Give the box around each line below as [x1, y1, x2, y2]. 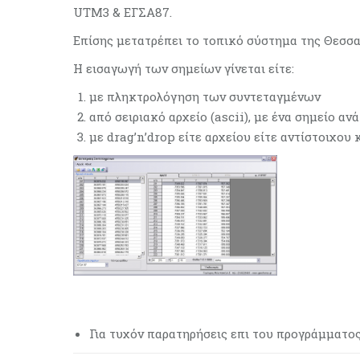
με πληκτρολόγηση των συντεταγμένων [89, 88, 321, 104]
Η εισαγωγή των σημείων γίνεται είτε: [73, 60, 294, 76]
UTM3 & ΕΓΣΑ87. [73, 4, 172, 20]
